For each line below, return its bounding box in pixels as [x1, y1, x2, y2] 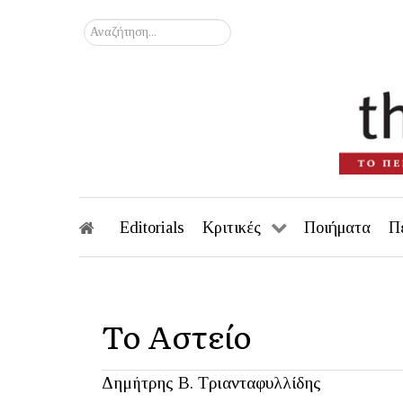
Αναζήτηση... [83, 20, 160, 38]
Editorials [119, 219, 184, 237]
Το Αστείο [102, 312, 252, 360]
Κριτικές [201, 219, 261, 237]
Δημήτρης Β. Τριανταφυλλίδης [102, 373, 321, 393]
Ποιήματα [304, 219, 372, 237]
